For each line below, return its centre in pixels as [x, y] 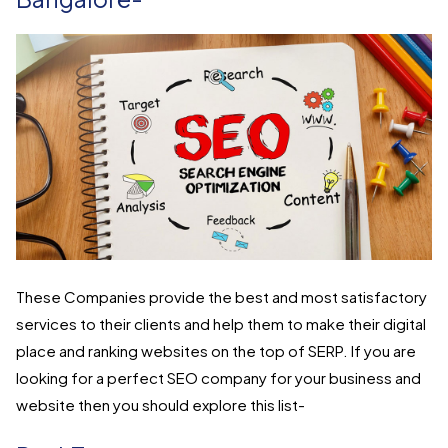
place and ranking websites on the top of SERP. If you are [216, 351]
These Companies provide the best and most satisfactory [221, 297]
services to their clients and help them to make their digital [221, 324]
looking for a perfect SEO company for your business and [218, 378]
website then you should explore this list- [160, 405]
